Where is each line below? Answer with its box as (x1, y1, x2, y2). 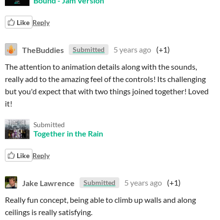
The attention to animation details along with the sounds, (5, 62, 197, 71)
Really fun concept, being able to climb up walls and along (5, 195, 196, 204)
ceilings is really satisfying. (5, 207, 92, 217)
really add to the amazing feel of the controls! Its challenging (5, 74, 206, 83)
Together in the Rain (33, 129, 103, 138)
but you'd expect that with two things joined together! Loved (5, 86, 209, 96)
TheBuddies (22, 45, 64, 54)
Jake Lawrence (22, 178, 75, 187)
